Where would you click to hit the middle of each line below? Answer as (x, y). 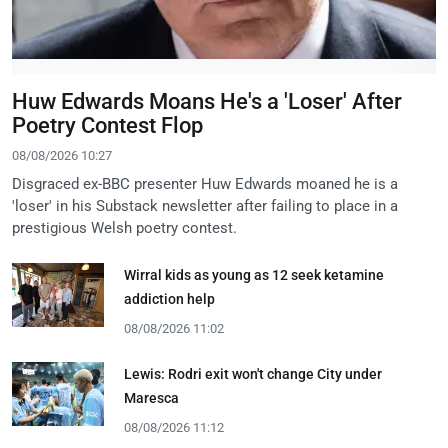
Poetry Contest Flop (107, 126)
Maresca (151, 398)
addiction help (169, 299)
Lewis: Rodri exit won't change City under (253, 374)
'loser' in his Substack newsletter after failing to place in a (205, 206)
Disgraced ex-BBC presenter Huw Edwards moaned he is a (205, 184)
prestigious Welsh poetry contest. (124, 228)
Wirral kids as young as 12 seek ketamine (254, 275)
